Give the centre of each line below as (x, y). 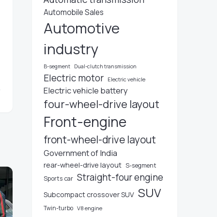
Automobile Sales (74, 12)
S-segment (141, 165)
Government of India (80, 153)
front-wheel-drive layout (100, 139)
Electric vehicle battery (86, 90)
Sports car (58, 178)
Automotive (82, 28)
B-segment (57, 66)
